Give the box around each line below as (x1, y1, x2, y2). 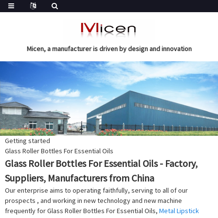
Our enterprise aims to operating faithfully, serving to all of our (5, 186, 188, 195)
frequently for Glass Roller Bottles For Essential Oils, (5, 206, 159, 216)
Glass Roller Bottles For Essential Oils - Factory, (5, 157, 198, 170)
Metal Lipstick (159, 206, 199, 216)
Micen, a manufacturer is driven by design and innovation (26, 44, 192, 53)
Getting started (5, 136, 50, 145)
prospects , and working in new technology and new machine (5, 196, 182, 205)
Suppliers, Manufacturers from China (5, 172, 154, 184)
